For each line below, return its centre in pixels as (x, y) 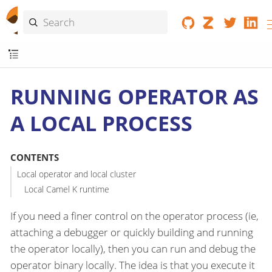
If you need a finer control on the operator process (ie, (134, 216)
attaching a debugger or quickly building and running (132, 232)
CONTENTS (34, 158)
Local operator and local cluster (76, 174)
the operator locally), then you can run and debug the (133, 248)
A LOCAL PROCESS (101, 123)
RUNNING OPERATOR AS (134, 96)
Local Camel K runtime (67, 189)
